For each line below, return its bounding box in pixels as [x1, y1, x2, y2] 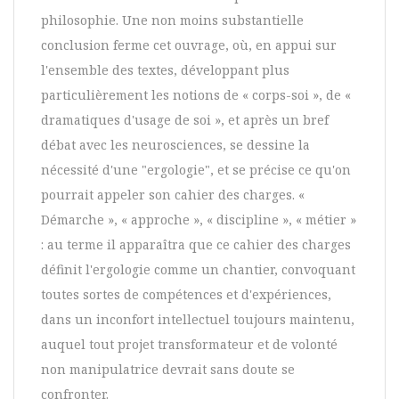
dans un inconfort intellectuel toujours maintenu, [41, 311, 354, 329]
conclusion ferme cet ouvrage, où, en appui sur [41, 37, 337, 54]
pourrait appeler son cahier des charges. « [41, 186, 305, 204]
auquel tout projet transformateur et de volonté [41, 336, 338, 354]
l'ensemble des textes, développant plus [41, 61, 289, 79]
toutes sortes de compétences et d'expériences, [41, 286, 331, 304]
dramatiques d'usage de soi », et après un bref [41, 111, 329, 129]
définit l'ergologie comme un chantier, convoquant [41, 261, 355, 279]
